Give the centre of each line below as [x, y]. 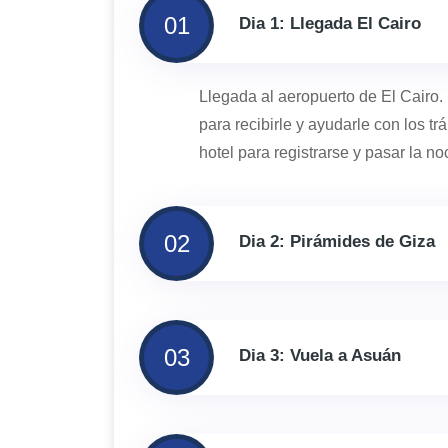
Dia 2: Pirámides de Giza [337, 242]
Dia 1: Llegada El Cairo [330, 24]
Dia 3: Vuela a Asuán [320, 356]
